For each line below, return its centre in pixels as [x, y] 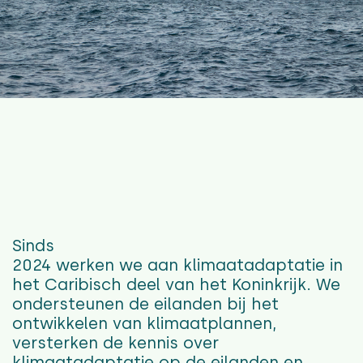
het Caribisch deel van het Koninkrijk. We [176, 285]
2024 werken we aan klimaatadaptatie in [177, 265]
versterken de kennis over [115, 343]
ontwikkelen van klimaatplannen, [144, 324]
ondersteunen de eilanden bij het [145, 304]
